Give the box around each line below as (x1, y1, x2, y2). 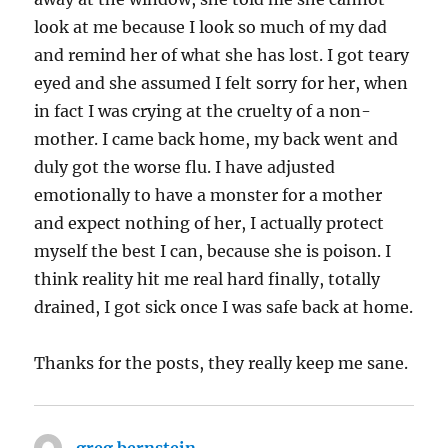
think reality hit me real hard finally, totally (34, 268, 381, 289)
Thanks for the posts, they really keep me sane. (34, 352, 409, 373)
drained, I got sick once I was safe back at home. (34, 296, 414, 317)
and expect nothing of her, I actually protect (34, 212, 385, 233)
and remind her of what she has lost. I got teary (34, 44, 410, 65)
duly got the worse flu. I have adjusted (34, 156, 336, 177)
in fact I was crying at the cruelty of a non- (34, 100, 372, 121)
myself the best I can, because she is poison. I (34, 240, 392, 261)
